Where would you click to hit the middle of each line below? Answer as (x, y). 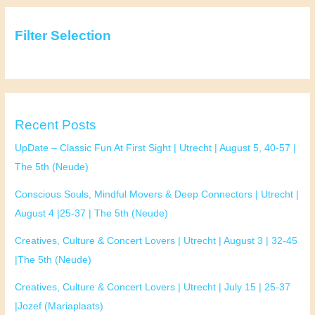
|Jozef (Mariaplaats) (59, 307)
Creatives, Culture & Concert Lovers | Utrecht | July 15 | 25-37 (153, 288)
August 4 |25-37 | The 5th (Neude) (92, 214)
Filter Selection (63, 36)
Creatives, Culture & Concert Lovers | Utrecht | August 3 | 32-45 (156, 241)
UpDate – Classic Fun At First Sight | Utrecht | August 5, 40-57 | (156, 148)
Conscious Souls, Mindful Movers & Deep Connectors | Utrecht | (157, 195)
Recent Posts (56, 125)
